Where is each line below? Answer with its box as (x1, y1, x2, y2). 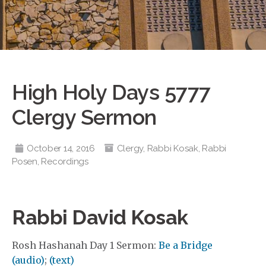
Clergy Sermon (12, 104, 157, 129)
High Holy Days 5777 (12, 80, 211, 104)
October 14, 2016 (26, 143, 95, 154)
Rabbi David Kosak (12, 205, 188, 230)
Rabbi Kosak (147, 143, 198, 154)
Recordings (41, 156, 88, 167)
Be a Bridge (159, 239, 213, 252)
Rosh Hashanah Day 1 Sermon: (12, 239, 159, 252)
